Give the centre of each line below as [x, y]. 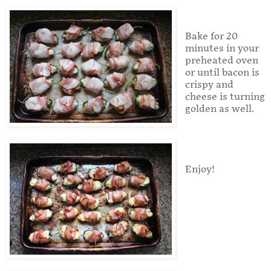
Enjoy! [200, 169]
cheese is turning [225, 97]
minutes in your [222, 48]
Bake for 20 [211, 36]
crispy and [209, 85]
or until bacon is [222, 73]
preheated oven [221, 60]
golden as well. [219, 109]
